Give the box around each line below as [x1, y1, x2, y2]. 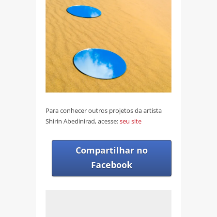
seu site [120, 117, 141, 126]
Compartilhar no [76, 144, 148, 156]
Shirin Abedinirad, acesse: [46, 117, 120, 126]
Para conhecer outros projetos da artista [46, 106, 162, 115]
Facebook [91, 159, 132, 171]
